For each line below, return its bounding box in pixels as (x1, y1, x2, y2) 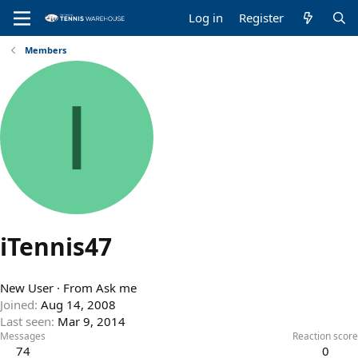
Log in (189, 10, 224, 26)
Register (239, 10, 284, 26)
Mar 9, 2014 (58, 313, 125, 330)
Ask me (96, 280, 137, 296)
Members (24, 44, 66, 56)
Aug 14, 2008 (41, 296, 116, 313)
